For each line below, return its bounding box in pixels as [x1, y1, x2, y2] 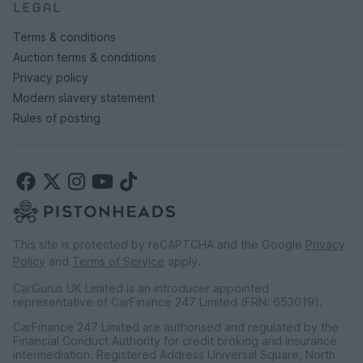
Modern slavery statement [13, 91, 155, 105]
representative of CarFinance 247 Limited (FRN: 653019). [13, 295, 322, 310]
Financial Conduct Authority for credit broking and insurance [13, 334, 337, 348]
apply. [164, 254, 201, 269]
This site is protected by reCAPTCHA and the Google [13, 237, 305, 252]
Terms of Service [72, 254, 164, 269]
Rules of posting [13, 111, 100, 126]
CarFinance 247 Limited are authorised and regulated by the [13, 320, 339, 335]
